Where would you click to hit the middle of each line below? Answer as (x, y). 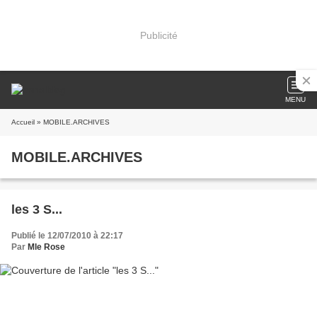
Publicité (158, 35)
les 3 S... (37, 209)
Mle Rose (46, 247)
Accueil (23, 122)
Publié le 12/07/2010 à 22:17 (67, 236)
